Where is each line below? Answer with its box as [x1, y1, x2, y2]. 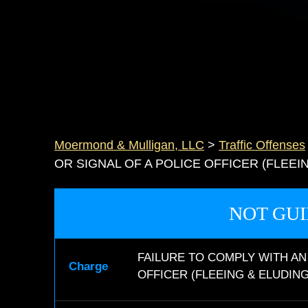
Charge [69, 259, 108, 273]
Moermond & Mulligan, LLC [54, 137, 204, 152]
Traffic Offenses [219, 137, 305, 152]
